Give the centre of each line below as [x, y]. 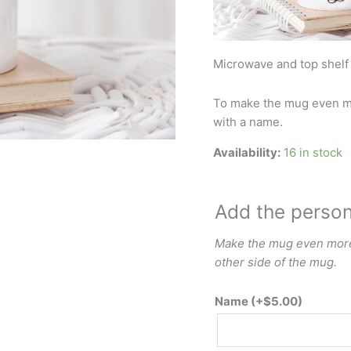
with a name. [248, 122]
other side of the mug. [276, 262]
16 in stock [313, 152]
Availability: [247, 152]
